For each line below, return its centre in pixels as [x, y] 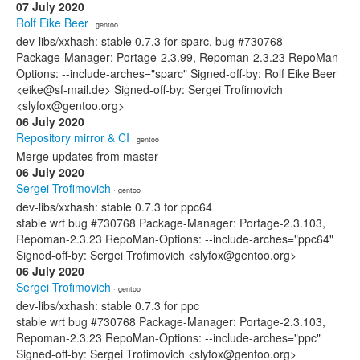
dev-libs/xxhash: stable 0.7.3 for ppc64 [114, 207]
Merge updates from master [87, 156]
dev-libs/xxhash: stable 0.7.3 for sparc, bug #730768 [149, 41]
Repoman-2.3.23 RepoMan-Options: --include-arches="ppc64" [175, 239]
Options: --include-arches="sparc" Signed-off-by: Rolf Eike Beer [176, 73]
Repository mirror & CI [73, 137]
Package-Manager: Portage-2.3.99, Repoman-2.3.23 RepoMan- [179, 57]
